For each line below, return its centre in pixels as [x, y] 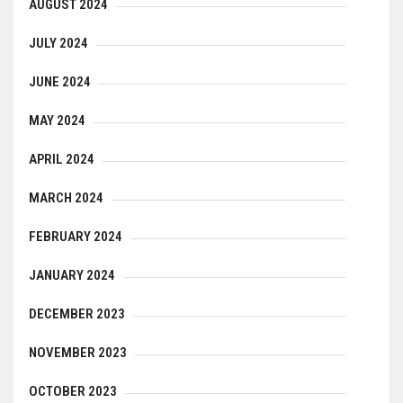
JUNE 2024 [60, 82]
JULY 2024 [58, 44]
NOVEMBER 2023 [78, 353]
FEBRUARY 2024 [76, 237]
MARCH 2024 [66, 198]
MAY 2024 [57, 121]
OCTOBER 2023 [73, 392]
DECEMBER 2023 [77, 314]
